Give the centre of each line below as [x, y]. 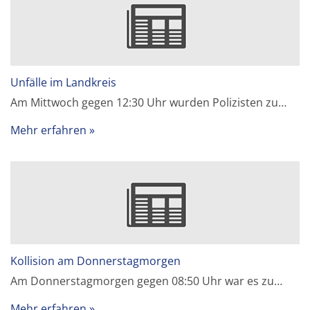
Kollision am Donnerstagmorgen [96, 261]
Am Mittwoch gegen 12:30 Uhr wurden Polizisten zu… [149, 102]
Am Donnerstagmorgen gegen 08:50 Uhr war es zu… [147, 281]
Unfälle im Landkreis [64, 82]
